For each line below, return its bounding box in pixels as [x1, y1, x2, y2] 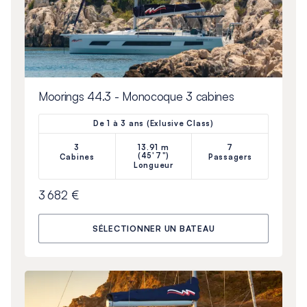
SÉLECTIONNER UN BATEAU [92, 223, 215, 234]
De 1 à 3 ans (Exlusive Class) [93, 119, 214, 129]
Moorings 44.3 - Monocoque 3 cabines [38, 89, 234, 104]
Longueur [133, 160, 173, 171]
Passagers [208, 152, 252, 162]
